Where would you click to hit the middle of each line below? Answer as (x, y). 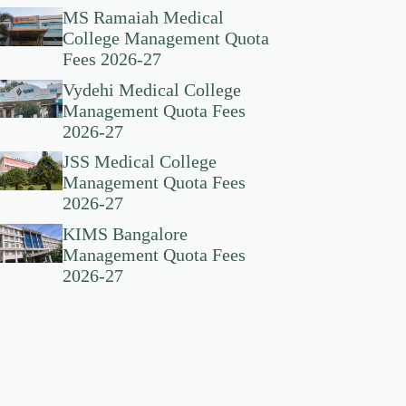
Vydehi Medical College (151, 89)
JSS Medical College (139, 162)
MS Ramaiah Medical (143, 18)
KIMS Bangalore (125, 234)
